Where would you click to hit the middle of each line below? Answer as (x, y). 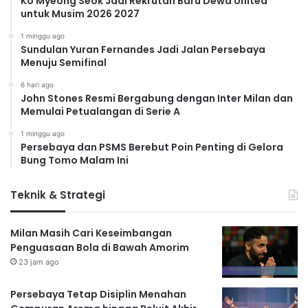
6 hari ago (37, 85)
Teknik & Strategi (58, 195)
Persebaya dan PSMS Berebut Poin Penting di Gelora (152, 147)
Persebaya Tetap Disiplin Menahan (98, 295)
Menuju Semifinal (64, 63)
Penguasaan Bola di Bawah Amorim (100, 248)
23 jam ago (39, 262)
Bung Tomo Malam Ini (75, 161)
